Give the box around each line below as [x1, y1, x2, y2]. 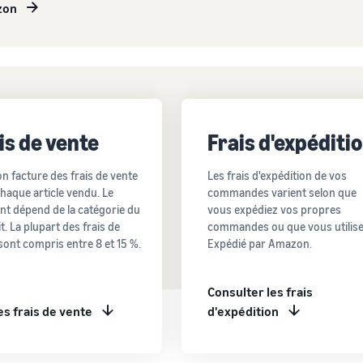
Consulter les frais [207, 283, 313, 300]
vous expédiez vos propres [207, 202, 341, 216]
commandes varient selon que [207, 185, 357, 199]
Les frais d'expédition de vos [207, 168, 347, 182]
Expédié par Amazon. [207, 236, 312, 250]
